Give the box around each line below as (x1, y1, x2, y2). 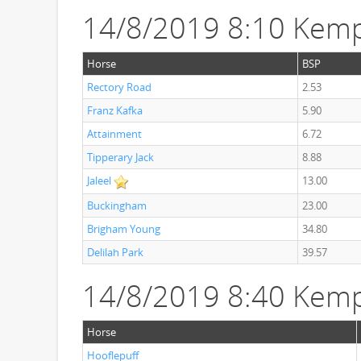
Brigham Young (87, 222, 160, 236)
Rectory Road (87, 80, 151, 94)
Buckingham (87, 198, 147, 213)
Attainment (87, 127, 142, 141)
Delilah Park (87, 245, 143, 259)
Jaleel (87, 173, 111, 188)
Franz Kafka (87, 103, 143, 118)
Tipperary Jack (87, 150, 154, 164)
